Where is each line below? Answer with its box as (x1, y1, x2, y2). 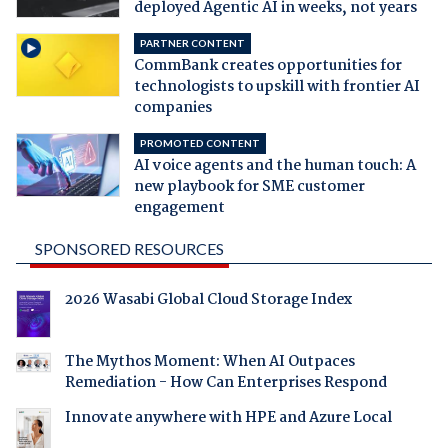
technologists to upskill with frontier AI (133, 75, 420, 100)
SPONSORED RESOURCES (34, 239, 224, 259)
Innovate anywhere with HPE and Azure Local (64, 406, 392, 431)
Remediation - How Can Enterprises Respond (64, 371, 387, 396)
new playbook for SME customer (133, 175, 365, 200)
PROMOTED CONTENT (139, 137, 260, 150)
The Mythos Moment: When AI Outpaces (64, 350, 355, 375)
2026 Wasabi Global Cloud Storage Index (64, 288, 352, 313)
